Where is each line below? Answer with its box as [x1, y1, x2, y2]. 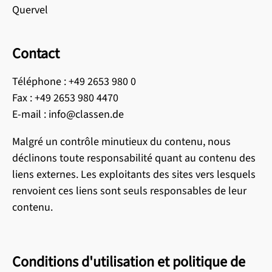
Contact [12, 43, 59, 64]
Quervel [12, 2, 48, 18]
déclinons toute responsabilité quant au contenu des [12, 151, 256, 166]
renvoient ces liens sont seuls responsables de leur [12, 183, 246, 199]
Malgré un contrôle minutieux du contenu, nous [12, 134, 231, 149]
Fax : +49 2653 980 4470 [12, 90, 118, 106]
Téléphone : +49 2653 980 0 [12, 74, 136, 89]
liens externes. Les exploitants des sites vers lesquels [12, 167, 256, 182]
